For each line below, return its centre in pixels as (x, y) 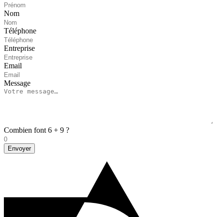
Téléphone (20, 31)
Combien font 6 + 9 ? (37, 130)
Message (17, 83)
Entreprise (19, 48)
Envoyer (19, 149)
